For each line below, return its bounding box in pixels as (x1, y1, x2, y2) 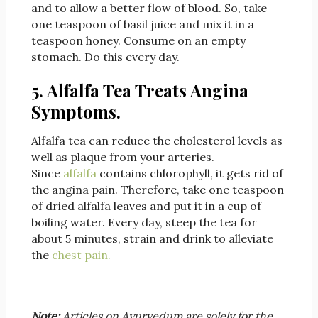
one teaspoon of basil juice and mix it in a (31, 17, 254, 32)
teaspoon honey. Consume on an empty (31, 33, 246, 48)
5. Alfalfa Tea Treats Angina (31, 79, 248, 102)
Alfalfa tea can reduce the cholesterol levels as (31, 133, 283, 148)
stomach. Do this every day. (31, 50, 180, 65)
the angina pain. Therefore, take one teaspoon (31, 182, 284, 197)
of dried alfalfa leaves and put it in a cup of (31, 199, 261, 214)
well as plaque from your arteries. (31, 150, 214, 165)
